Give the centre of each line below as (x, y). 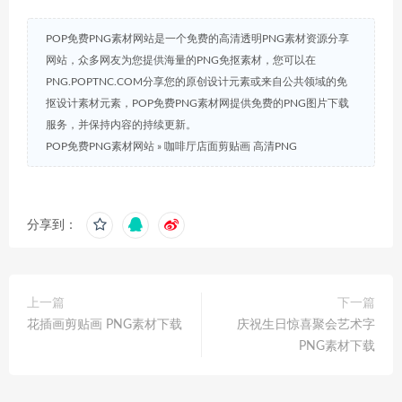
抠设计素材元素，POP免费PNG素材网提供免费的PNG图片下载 (197, 104)
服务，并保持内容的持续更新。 (121, 125)
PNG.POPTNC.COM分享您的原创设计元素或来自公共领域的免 (197, 82)
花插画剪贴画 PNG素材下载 (105, 325)
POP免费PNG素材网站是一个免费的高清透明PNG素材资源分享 (197, 39)
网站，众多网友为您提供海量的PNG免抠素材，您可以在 (181, 61)
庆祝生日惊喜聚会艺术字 (306, 325)
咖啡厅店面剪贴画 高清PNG (231, 147)
